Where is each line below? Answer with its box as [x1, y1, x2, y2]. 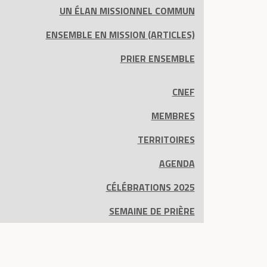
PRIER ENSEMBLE [120, 51, 195, 66]
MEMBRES [151, 108, 195, 123]
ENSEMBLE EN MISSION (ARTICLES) [45, 27, 195, 42]
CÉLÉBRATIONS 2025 [105, 180, 195, 194]
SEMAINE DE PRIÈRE [108, 204, 195, 218]
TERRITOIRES [137, 132, 195, 147]
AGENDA [159, 156, 195, 170]
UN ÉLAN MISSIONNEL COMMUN [59, 4, 195, 18]
